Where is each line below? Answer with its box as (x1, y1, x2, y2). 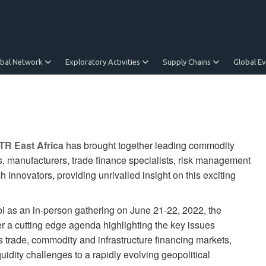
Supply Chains (163, 58, 213, 66)
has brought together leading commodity (64, 138, 235, 152)
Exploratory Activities (65, 58, 142, 66)
